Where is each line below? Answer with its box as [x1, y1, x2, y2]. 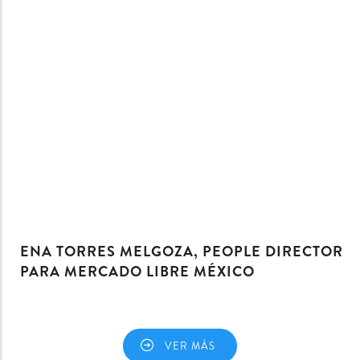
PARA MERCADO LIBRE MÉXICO [20, 260, 255, 282]
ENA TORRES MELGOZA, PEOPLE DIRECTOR [20, 240, 343, 262]
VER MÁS [165, 337, 215, 354]
